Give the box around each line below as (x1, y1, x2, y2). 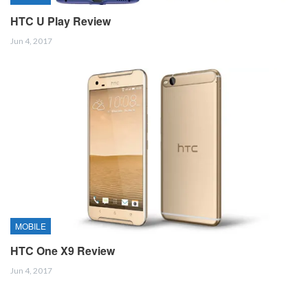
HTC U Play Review (10, 12, 111, 29)
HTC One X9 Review (10, 243, 115, 259)
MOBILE (15, 220, 46, 232)
